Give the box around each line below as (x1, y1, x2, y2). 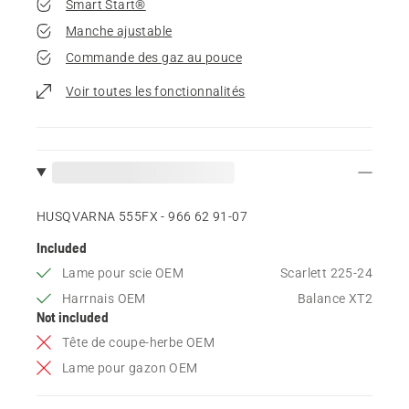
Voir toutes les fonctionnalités (66, 83, 246, 99)
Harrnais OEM (62, 290, 146, 306)
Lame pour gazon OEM (62, 360, 198, 375)
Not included (37, 308, 109, 325)
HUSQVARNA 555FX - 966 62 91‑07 (37, 208, 247, 224)
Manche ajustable (66, 23, 173, 38)
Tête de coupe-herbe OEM (62, 334, 215, 350)
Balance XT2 (297, 290, 372, 306)
